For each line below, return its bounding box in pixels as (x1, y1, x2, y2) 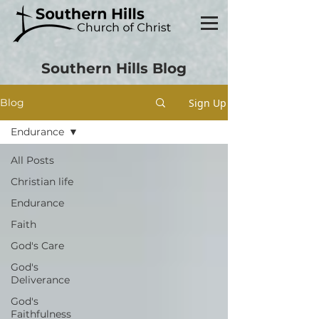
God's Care (11, 239, 64, 252)
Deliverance (11, 273, 70, 286)
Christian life (11, 175, 73, 188)
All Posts (11, 154, 54, 167)
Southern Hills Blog (41, 60, 187, 77)
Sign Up (189, 95, 226, 110)
